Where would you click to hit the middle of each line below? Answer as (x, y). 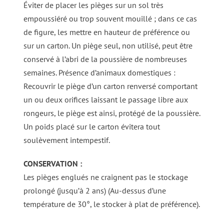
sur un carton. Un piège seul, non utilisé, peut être (108, 45)
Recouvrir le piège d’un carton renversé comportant (110, 86)
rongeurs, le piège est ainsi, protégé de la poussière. (111, 113)
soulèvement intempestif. (66, 140)
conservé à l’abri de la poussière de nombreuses (105, 59)
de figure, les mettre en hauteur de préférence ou (106, 32)
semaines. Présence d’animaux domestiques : (99, 72)
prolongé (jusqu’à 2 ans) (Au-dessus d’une (94, 190)
